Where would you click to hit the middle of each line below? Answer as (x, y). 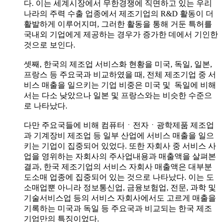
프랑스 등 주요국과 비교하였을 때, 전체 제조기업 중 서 (120, 74)
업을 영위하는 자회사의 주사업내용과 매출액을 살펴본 (120, 156)
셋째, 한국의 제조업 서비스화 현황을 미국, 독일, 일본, (118, 64)
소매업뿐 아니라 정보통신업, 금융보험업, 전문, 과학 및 (120, 187)
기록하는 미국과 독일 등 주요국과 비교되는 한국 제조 (118, 208)
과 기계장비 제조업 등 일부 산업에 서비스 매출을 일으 (119, 135)
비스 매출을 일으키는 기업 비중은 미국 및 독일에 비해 (120, 85)
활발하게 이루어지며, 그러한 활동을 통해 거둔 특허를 (118, 24)
